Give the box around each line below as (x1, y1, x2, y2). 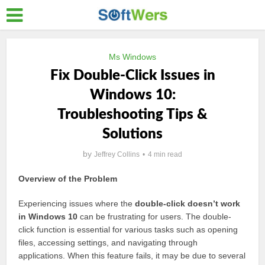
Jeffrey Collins (94, 150, 140, 159)
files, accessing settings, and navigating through (18, 238, 198, 247)
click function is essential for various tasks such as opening (18, 225, 238, 234)
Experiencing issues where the (18, 199, 135, 208)
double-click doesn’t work (135, 199, 241, 208)
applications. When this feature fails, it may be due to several (18, 251, 246, 260)
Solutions (102, 127, 163, 141)
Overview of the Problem (18, 174, 118, 183)
